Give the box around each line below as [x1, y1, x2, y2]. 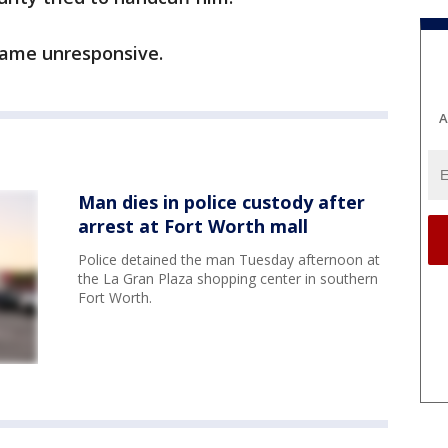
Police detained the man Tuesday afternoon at [78, 250, 380, 270]
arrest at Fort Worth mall [78, 214, 308, 239]
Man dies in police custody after [78, 190, 365, 215]
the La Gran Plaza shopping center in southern [78, 269, 378, 289]
